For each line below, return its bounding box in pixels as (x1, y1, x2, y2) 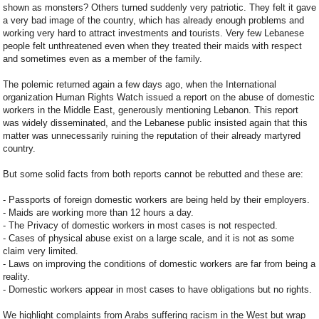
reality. (3, 271, 30, 283)
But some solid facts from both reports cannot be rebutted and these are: (3, 169, 303, 180)
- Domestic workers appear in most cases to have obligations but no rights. (3, 284, 312, 296)
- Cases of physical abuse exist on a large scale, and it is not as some (3, 233, 294, 244)
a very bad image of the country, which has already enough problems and (3, 15, 304, 26)
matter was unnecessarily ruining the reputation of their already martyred (3, 130, 300, 142)
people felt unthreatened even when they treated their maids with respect (3, 41, 302, 52)
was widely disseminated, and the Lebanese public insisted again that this (3, 117, 308, 129)
